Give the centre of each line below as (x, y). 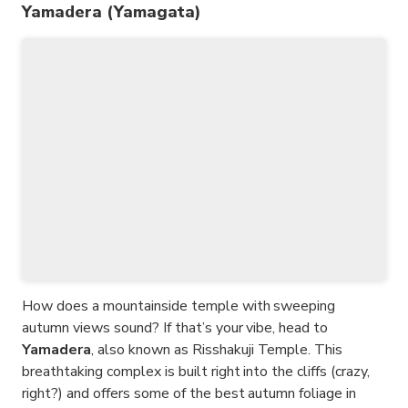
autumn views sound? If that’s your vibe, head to (175, 328)
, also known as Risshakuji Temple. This (217, 350)
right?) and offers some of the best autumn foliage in (189, 394)
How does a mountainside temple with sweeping (179, 306)
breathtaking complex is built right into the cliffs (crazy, (196, 372)
